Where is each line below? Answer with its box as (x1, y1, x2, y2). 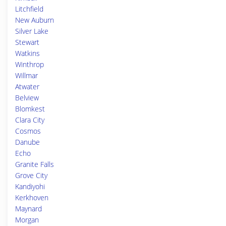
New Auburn (15, 15, 54, 25)
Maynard (15, 204, 42, 213)
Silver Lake (15, 26, 48, 36)
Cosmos (15, 126, 41, 136)
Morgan (15, 215, 39, 224)
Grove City (15, 171, 47, 180)
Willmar (15, 71, 38, 80)
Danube (15, 137, 40, 147)
